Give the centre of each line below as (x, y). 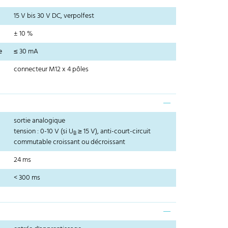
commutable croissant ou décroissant (70, 142)
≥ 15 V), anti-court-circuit (114, 132)
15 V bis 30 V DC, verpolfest (54, 16)
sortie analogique (40, 121)
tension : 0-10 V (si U (44, 132)
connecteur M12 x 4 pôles (51, 70)
